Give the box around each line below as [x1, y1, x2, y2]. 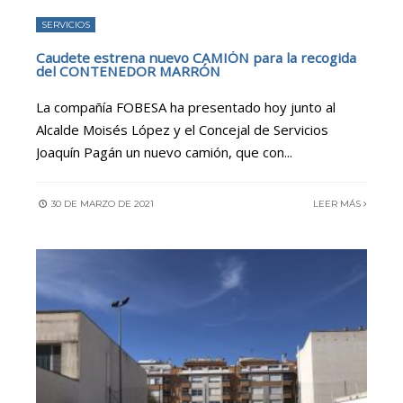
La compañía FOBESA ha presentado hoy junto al [36, 98, 336, 117]
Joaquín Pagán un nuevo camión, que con [36, 143, 284, 162]
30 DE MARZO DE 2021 [49, 198, 154, 210]
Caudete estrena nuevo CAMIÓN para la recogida [36, 49, 356, 67]
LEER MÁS [313, 198, 363, 210]
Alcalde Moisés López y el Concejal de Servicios [36, 121, 328, 139]
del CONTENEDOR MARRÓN [36, 62, 220, 81]
